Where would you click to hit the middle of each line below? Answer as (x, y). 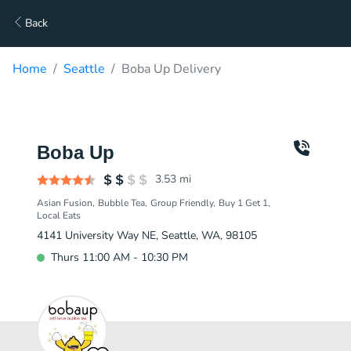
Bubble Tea (121, 203)
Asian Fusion (65, 203)
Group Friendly (182, 203)
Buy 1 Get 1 (243, 203)
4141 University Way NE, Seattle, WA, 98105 (147, 235)
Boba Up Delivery (171, 69)
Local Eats (59, 215)
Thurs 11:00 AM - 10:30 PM (119, 257)
